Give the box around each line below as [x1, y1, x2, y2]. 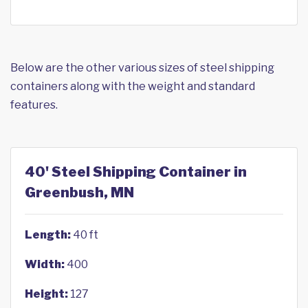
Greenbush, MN [25, 184, 134, 201]
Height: [25, 287, 68, 300]
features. [10, 98, 58, 111]
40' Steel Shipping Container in [25, 164, 247, 180]
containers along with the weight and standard [10, 80, 255, 93]
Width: [25, 258, 65, 271]
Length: [25, 228, 71, 241]
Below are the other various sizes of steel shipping [10, 61, 274, 74]
